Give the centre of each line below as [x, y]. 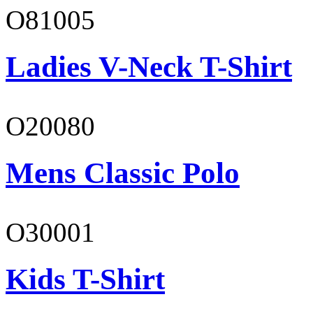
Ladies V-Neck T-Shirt [149, 67]
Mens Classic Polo [123, 173]
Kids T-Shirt [85, 279]
